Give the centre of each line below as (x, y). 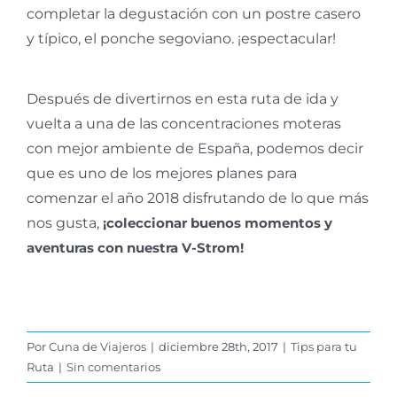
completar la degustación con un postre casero (194, 13)
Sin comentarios (113, 366)
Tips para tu (324, 346)
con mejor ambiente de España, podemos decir (195, 148)
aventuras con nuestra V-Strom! (135, 247)
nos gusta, (65, 222)
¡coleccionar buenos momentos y (218, 222)
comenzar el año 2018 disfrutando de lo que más (198, 198)
